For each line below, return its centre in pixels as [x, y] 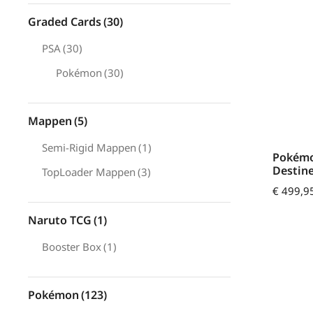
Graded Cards [65, 22]
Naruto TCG [60, 220]
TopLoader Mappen [89, 172]
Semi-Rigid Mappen [89, 147]
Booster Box [72, 247]
